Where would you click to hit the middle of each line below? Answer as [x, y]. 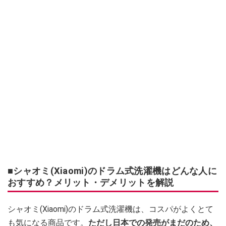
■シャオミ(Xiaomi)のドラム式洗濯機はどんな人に [112, 171]
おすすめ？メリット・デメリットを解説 [91, 182]
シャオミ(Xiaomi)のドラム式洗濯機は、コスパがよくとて [110, 209]
